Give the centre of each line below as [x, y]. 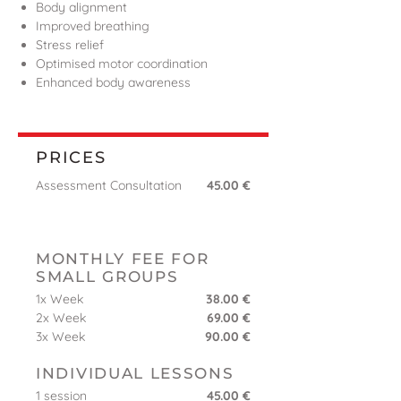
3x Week [60, 337]
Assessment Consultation [109, 186]
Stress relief [70, 45]
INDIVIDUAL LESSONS [135, 374]
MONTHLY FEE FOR [123, 259]
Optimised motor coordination [122, 64]
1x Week [60, 299]
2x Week [61, 318]
